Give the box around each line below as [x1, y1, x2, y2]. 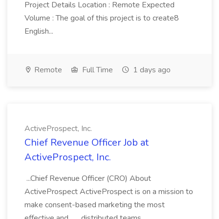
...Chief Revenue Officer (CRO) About [24, 173, 151, 184]
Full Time [80, 65, 113, 75]
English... [24, 26, 55, 37]
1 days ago [131, 65, 171, 75]
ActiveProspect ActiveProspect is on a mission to [24, 186, 193, 197]
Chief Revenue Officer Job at [24, 136, 149, 149]
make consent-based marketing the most [24, 199, 165, 210]
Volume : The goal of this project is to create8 [24, 13, 179, 23]
